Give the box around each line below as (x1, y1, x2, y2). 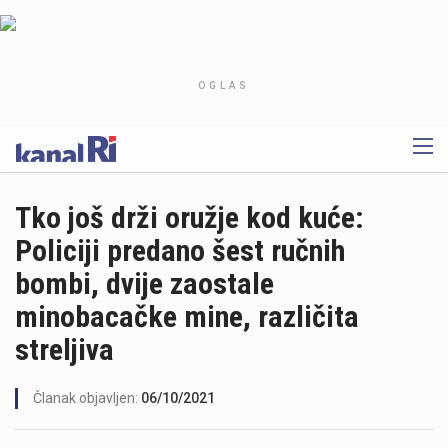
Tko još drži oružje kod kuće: (15, 200, 364, 235)
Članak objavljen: (33, 389, 141, 406)
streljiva (15, 332, 114, 367)
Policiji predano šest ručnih (15, 233, 345, 268)
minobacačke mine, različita (15, 299, 359, 334)
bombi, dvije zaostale (15, 266, 274, 301)
